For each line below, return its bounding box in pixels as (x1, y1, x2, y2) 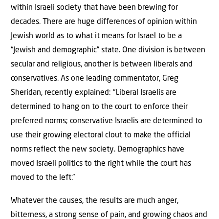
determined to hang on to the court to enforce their (11, 103, 188, 111)
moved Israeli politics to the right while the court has (11, 159, 191, 168)
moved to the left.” (11, 174, 75, 182)
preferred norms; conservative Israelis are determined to (11, 117, 202, 125)
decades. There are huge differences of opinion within (11, 18, 197, 26)
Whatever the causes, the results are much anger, (11, 197, 178, 205)
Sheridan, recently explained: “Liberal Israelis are (11, 88, 176, 97)
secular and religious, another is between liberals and (11, 60, 193, 68)
